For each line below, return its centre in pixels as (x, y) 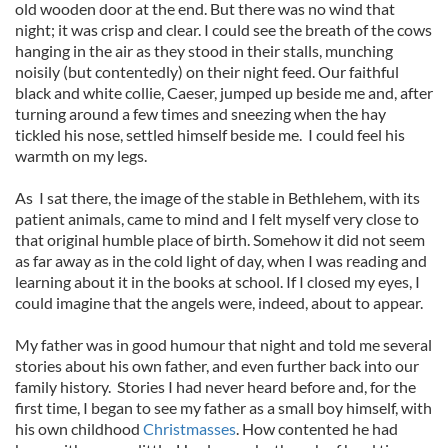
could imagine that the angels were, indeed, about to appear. (219, 302)
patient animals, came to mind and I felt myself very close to (217, 218)
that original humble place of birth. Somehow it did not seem (220, 239)
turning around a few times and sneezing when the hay (200, 113)
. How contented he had (317, 428)
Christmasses (189, 428)
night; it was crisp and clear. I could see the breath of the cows (223, 29)
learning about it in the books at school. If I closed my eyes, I (217, 281)
